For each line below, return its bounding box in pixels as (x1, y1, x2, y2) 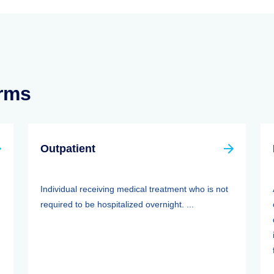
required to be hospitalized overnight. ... (40, 199, 194, 209)
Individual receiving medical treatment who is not (40, 184, 228, 194)
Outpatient (40, 143, 95, 155)
